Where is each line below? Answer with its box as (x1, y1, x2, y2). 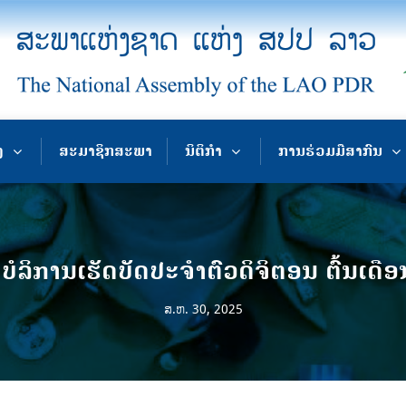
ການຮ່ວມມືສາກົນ (277, 140, 382, 161)
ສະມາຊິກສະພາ (59, 140, 153, 161)
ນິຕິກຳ (185, 140, 223, 161)
